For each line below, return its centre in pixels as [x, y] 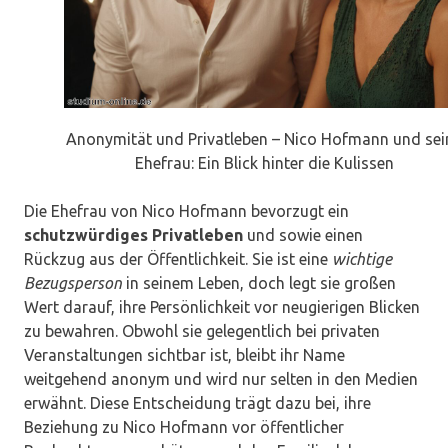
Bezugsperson [73, 283]
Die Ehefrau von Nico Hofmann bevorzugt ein [186, 211]
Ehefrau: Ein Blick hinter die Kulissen [264, 163]
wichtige [362, 259]
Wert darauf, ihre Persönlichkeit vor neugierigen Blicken [222, 307]
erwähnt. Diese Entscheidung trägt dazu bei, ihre [197, 403]
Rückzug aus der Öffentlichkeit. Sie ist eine [178, 259]
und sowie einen [303, 235]
